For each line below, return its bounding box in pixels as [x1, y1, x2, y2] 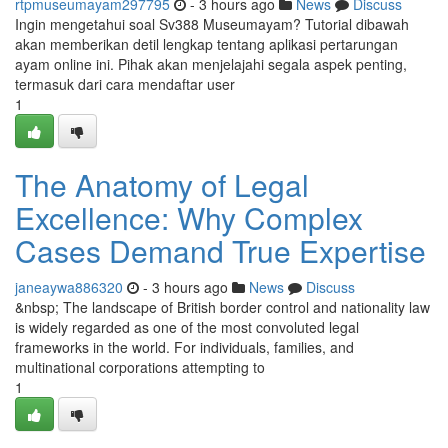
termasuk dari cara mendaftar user [15, 74, 235, 94]
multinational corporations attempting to [15, 357, 265, 377]
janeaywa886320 [15, 277, 123, 297]
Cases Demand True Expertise [15, 229, 426, 272]
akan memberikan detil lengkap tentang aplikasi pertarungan [15, 34, 398, 54]
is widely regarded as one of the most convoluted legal [15, 317, 359, 337]
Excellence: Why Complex [15, 196, 363, 239]
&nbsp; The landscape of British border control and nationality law [15, 297, 430, 317]
